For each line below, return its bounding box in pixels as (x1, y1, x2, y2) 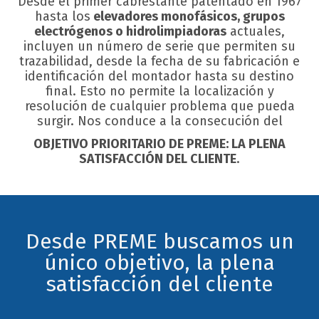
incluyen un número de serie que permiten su (23, 38, 296, 55)
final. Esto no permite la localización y (45, 83, 274, 100)
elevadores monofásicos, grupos (90, 9, 285, 25)
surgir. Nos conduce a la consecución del (36, 113, 283, 130)
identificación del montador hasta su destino (25, 68, 294, 85)
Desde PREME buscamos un (25, 229, 294, 255)
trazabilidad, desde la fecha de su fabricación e (19, 53, 300, 70)
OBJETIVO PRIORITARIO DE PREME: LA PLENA (33, 136, 286, 152)
